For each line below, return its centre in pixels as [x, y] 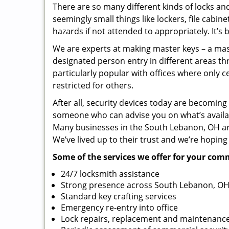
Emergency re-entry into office [119, 208]
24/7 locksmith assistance [110, 174]
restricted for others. [94, 85]
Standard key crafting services [119, 196]
